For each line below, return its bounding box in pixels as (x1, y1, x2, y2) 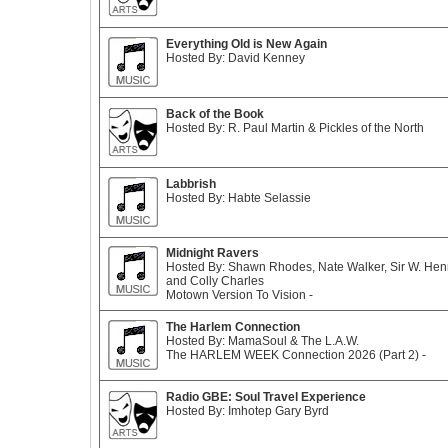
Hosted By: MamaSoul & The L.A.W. (166, 334, 359, 348)
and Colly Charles (166, 274, 264, 288)
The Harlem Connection (166, 320, 300, 334)
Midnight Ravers (166, 246, 259, 260)
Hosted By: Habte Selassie (166, 191, 311, 205)
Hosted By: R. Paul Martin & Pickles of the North (166, 121, 424, 135)
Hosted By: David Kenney (166, 51, 305, 65)
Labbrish (166, 177, 216, 191)
